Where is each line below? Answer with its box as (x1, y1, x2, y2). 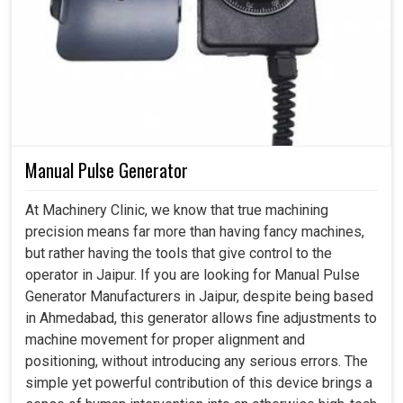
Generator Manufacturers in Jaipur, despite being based (25, 288, 373, 306)
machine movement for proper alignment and (25, 331, 305, 349)
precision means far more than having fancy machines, (25, 223, 364, 241)
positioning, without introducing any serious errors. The (25, 353, 368, 371)
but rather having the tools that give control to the (25, 245, 332, 263)
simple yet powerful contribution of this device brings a (25, 374, 372, 392)
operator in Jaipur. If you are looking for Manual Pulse (25, 266, 360, 284)
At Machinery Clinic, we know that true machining (25, 201, 328, 219)
